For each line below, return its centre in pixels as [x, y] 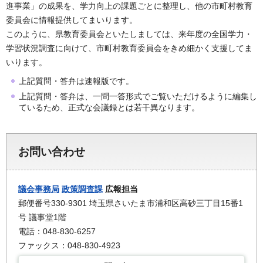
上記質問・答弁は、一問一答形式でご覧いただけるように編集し [138, 97]
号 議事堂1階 [42, 218]
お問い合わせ [52, 152]
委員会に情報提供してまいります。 [72, 20]
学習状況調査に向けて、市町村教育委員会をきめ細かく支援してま [129, 48]
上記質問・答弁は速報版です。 [76, 81]
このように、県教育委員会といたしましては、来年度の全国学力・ [129, 34]
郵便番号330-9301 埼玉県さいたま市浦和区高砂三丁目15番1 [131, 203]
